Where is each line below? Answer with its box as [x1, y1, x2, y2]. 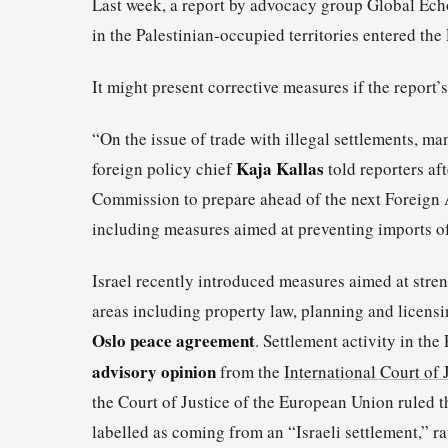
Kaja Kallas [236, 155, 324, 181]
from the [216, 359, 284, 383]
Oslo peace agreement [92, 328, 255, 354]
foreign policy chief [92, 156, 236, 180]
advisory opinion [92, 358, 216, 384]
